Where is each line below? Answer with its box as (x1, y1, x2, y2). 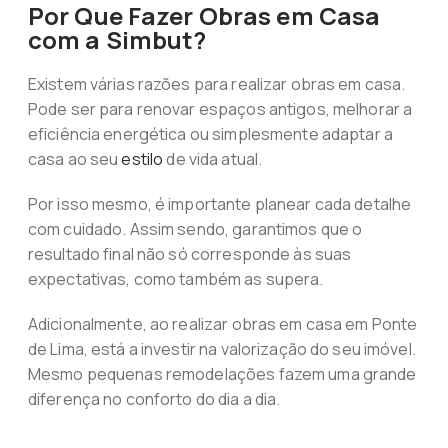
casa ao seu (27, 148, 122, 170)
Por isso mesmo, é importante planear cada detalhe (27, 193, 412, 215)
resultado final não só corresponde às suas (27, 243, 352, 265)
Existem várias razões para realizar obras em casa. (27, 73, 406, 95)
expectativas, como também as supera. (27, 268, 324, 290)
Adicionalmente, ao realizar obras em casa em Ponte (27, 313, 418, 335)
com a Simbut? (27, 23, 207, 56)
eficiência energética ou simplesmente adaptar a (27, 123, 393, 145)
